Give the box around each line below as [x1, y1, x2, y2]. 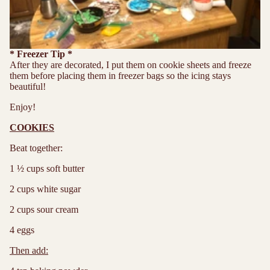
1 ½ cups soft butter [10, 163, 84, 174]
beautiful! [10, 81, 46, 92]
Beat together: [10, 143, 63, 154]
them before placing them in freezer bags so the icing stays [10, 71, 231, 81]
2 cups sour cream [10, 204, 78, 215]
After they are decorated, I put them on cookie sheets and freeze [10, 60, 251, 71]
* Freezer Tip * [10, 49, 72, 60]
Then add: [10, 245, 48, 256]
